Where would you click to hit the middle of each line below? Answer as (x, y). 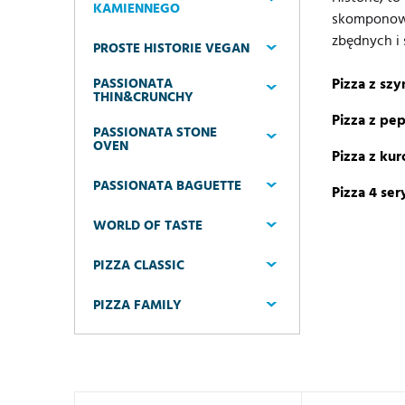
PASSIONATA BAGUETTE (167, 186)
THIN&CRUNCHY (143, 97)
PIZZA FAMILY (137, 305)
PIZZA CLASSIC (139, 265)
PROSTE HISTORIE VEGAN (171, 48)
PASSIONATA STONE (155, 132)
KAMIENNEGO (137, 9)
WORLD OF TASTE (148, 226)
